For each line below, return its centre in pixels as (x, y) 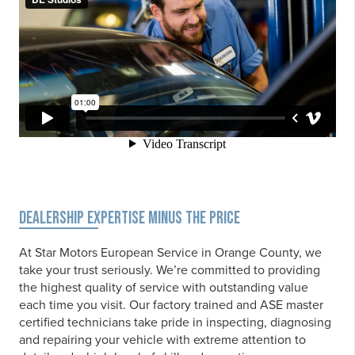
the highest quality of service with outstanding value (164, 287)
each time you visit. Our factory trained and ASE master (171, 305)
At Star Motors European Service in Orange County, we (170, 252)
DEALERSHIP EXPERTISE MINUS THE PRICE (130, 218)
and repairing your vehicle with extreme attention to (162, 340)
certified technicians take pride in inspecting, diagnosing (175, 322)
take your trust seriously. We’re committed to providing (170, 270)
